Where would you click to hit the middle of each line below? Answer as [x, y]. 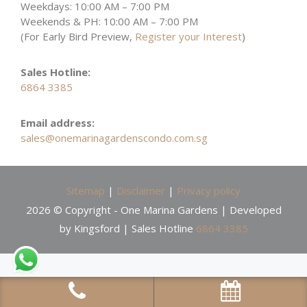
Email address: [58, 123]
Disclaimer [141, 191]
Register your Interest [188, 36]
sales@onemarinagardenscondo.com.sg [114, 138]
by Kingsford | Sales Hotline [127, 228]
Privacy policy [209, 191]
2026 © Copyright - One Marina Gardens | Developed [153, 210]
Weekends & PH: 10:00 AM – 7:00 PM [109, 21]
